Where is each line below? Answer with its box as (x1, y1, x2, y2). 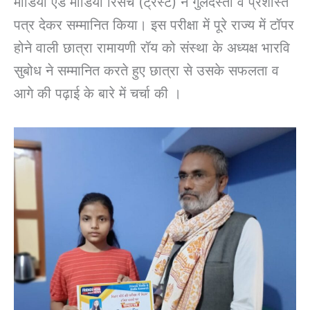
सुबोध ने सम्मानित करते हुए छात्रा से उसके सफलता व (14, 62, 279, 79)
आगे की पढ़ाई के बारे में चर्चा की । (14, 84, 181, 102)
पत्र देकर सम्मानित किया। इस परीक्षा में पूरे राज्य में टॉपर (14, 16, 294, 33)
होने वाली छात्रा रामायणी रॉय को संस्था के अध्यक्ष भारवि (14, 39, 290, 56)
